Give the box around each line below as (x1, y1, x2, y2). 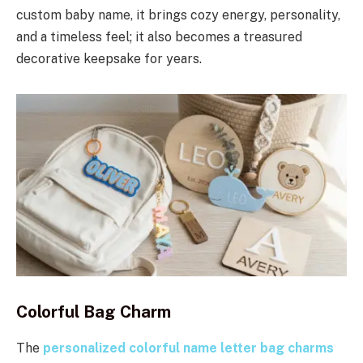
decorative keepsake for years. (16, 51, 202, 67)
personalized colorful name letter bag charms (43, 340, 334, 356)
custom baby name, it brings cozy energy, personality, (16, 7, 340, 23)
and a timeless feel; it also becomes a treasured (16, 29, 302, 45)
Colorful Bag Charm (16, 302, 179, 322)
